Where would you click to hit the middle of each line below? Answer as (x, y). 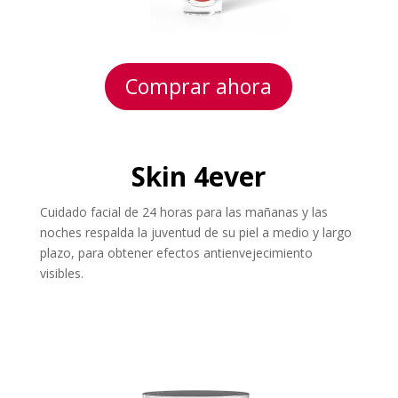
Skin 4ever (199, 176)
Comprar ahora (199, 86)
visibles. (61, 273)
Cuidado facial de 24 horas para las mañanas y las (183, 211)
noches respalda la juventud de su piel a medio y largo (195, 232)
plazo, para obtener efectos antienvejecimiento (176, 252)
